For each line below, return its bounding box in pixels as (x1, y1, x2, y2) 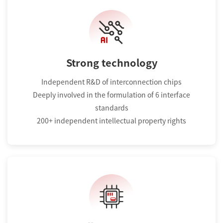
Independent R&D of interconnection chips (41, 78, 182, 86)
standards (95, 104, 128, 111)
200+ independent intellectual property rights (37, 117, 186, 124)
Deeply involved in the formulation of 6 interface (33, 91, 190, 99)
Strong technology (66, 57, 157, 68)
